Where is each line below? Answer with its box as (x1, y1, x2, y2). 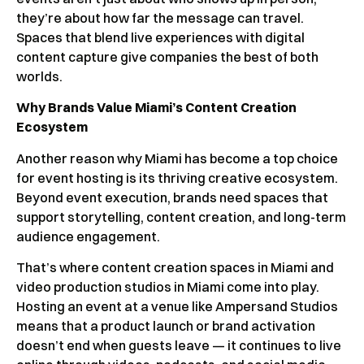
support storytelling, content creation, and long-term (16, 208, 346, 225)
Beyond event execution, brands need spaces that (16, 188, 328, 206)
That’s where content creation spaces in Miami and (16, 259, 334, 276)
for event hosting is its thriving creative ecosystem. (16, 169, 338, 186)
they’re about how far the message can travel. (16, 10, 304, 27)
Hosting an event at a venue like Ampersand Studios (16, 298, 338, 315)
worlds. (16, 68, 63, 85)
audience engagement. (16, 227, 160, 245)
